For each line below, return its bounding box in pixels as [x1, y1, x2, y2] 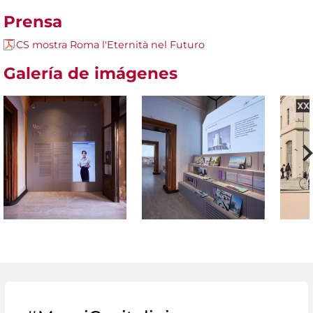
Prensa [3, 11, 62, 31]
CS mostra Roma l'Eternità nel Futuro [16, 38, 205, 51]
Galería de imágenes [3, 63, 177, 83]
